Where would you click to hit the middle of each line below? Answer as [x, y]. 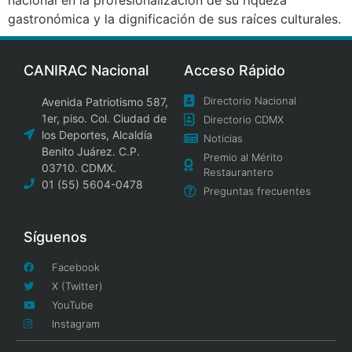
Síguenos [55, 236]
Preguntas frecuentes [257, 191]
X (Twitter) [78, 286]
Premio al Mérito [243, 157]
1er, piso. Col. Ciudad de [104, 118]
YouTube [73, 304]
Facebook [76, 267]
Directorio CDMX [244, 119]
